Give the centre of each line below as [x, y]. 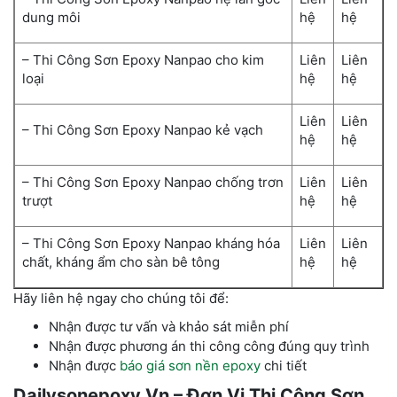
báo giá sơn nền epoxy [190, 366]
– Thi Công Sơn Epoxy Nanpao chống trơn [153, 183]
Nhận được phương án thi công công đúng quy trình [209, 346]
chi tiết [284, 366]
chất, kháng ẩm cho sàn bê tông [121, 262]
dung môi [51, 18]
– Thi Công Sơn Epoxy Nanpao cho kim [143, 60]
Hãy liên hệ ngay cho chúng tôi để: [121, 299]
